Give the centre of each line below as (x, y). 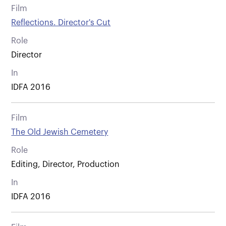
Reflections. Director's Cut (61, 22)
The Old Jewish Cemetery (60, 132)
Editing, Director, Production (66, 164)
